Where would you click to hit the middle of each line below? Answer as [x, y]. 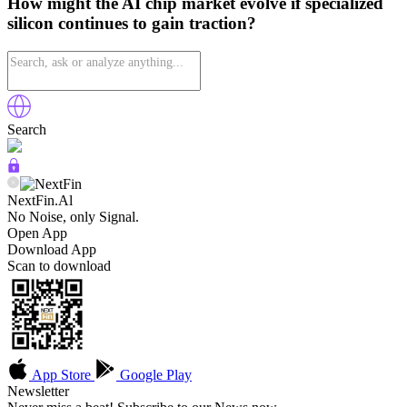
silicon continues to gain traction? [132, 24]
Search [27, 129]
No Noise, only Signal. [73, 217]
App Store [62, 375]
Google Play [154, 375]
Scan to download [59, 266]
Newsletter [38, 391]
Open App [37, 233]
